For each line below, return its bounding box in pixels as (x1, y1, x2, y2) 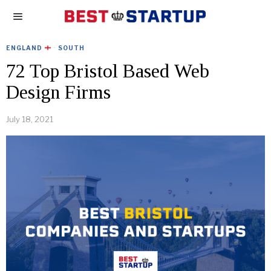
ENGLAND (6, 44, 44, 51)
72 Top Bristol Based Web (6, 60, 209, 82)
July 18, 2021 (6, 114, 53, 124)
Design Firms (6, 81, 111, 103)
